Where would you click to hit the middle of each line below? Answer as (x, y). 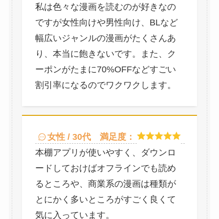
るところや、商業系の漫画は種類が (105, 184)
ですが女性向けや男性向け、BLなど (106, 22)
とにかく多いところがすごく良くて (105, 199)
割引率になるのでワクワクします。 (105, 85)
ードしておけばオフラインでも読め (105, 168)
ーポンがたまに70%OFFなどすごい (105, 69)
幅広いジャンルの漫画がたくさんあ (105, 38)
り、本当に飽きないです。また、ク (105, 54)
